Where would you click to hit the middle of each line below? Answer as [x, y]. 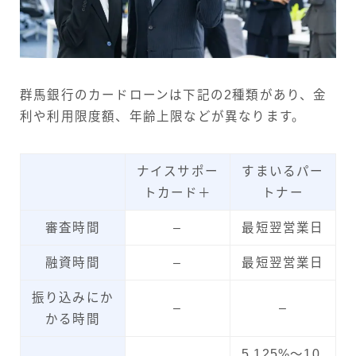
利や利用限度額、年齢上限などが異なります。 [163, 116]
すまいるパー [283, 171]
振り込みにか [73, 297]
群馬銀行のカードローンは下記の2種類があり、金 [174, 95]
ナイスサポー [178, 171]
